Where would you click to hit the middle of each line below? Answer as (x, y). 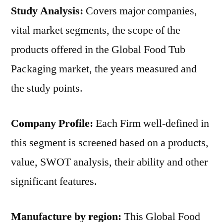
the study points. (47, 88)
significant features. (54, 181)
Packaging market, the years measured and (104, 69)
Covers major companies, (140, 11)
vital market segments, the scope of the (96, 30)
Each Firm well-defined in (151, 123)
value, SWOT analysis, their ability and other (109, 162)
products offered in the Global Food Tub (98, 50)
